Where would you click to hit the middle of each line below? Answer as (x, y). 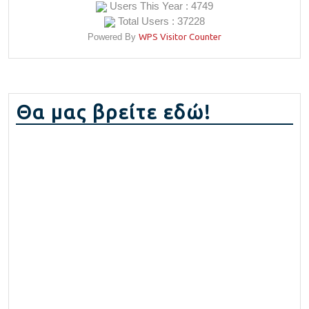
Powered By (113, 37)
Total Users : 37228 (160, 21)
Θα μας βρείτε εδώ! (113, 112)
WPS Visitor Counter (180, 36)
